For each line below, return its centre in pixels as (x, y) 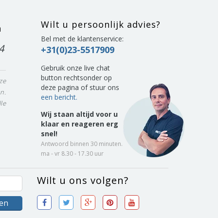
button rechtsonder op (76, 78)
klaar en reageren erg (79, 124)
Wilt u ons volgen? (83, 180)
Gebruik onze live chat (75, 68)
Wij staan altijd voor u (79, 114)
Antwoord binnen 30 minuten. (82, 144)
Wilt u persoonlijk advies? (100, 24)
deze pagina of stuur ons (80, 87)
